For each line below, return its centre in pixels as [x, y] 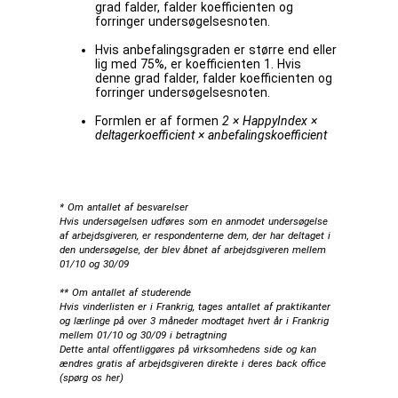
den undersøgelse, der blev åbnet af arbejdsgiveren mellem [193, 249]
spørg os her [92, 377]
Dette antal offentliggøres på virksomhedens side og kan [188, 349]
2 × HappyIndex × [270, 120]
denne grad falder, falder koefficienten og [214, 78]
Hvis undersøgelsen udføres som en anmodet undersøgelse [194, 221]
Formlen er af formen [159, 120]
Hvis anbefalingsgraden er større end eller [216, 49]
